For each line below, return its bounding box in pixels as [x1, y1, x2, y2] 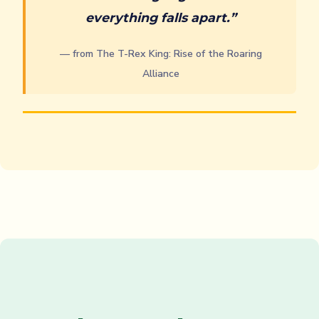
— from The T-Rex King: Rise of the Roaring [60, 47, 262, 61]
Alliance [142, 67, 179, 81]
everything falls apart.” [85, 10, 236, 26]
